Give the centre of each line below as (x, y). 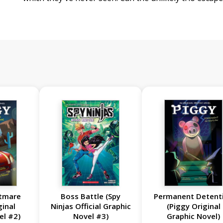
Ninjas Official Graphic (91, 206)
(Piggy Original (193, 206)
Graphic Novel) (194, 216)
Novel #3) (91, 216)
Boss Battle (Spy (91, 196)
